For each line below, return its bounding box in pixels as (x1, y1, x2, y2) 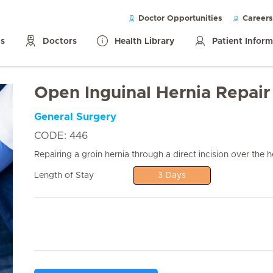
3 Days (157, 171, 186, 180)
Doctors (43, 37, 77, 46)
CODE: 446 (34, 131, 88, 141)
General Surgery (34, 112, 116, 122)
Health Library (115, 37, 174, 46)
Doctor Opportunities (136, 15, 222, 23)
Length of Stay (34, 171, 94, 180)
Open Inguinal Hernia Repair (34, 85, 270, 102)
